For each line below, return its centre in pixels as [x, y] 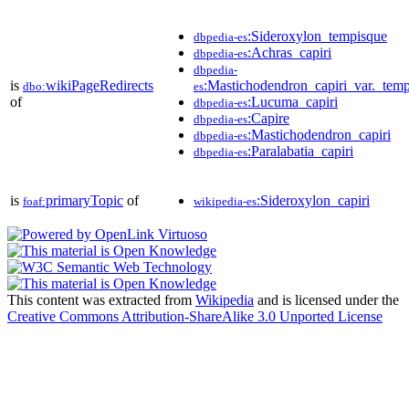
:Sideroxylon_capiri [313, 200]
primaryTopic [84, 200]
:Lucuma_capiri [293, 101]
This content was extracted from [101, 299]
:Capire [268, 118]
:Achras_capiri [289, 52]
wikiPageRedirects [100, 85]
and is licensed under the [326, 299]
